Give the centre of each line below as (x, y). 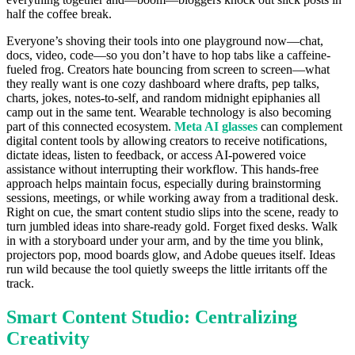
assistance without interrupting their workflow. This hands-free (162, 170)
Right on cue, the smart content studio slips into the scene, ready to (172, 212)
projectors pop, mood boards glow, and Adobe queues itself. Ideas (171, 255)
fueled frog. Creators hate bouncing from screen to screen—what (168, 70)
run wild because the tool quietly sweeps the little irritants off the (167, 269)
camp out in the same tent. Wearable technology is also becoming (169, 113)
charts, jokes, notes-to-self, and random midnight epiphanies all (163, 98)
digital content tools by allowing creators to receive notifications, (167, 141)
